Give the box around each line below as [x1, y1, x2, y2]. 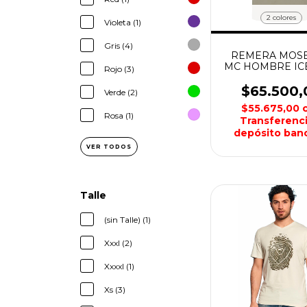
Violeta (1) [104, 17, 141, 27]
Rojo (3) [104, 64, 134, 74]
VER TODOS [86, 143, 132, 150]
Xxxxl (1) [104, 261, 134, 271]
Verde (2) [104, 87, 138, 97]
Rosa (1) [104, 110, 134, 121]
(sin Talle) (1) [104, 214, 151, 225]
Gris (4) [104, 40, 133, 51]
